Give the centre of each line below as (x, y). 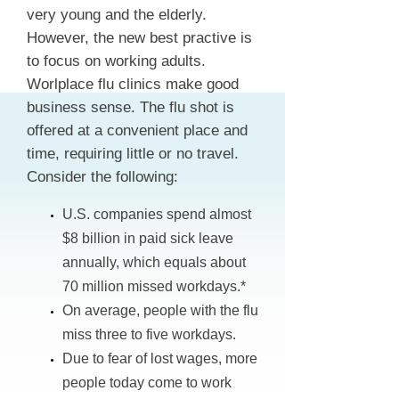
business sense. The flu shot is (130, 107)
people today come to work (147, 383)
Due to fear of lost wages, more (160, 358)
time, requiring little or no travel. (133, 154)
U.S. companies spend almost (157, 214)
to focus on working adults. (116, 61)
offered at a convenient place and (137, 130)
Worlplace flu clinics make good (133, 84)
